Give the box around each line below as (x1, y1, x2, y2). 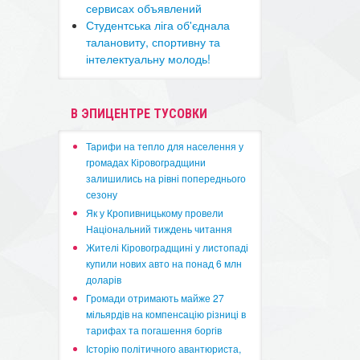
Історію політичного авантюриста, (86, 342, 242, 355)
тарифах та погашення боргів (86, 323, 223, 337)
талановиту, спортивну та (86, 34, 221, 50)
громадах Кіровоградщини (86, 155, 207, 169)
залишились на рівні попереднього (86, 171, 247, 185)
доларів (86, 272, 122, 286)
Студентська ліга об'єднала (86, 17, 231, 33)
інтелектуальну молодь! (86, 51, 211, 67)
